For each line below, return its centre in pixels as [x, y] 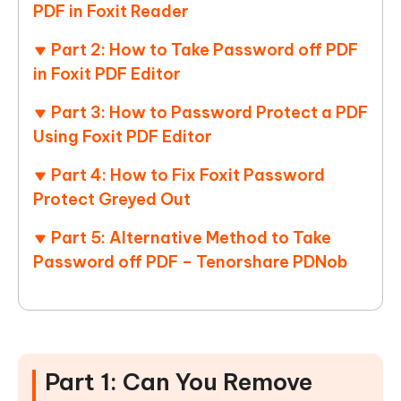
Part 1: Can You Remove [179, 382]
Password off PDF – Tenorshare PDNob [190, 262]
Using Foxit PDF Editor [123, 137]
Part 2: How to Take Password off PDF [205, 50]
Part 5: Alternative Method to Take [191, 238]
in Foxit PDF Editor [107, 74]
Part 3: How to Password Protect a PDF [209, 113]
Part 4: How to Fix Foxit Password [188, 175]
